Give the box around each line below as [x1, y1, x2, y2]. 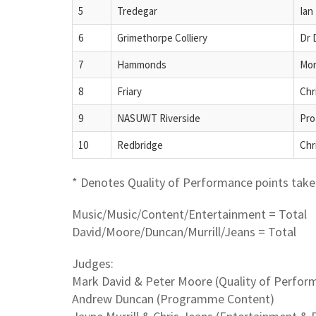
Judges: [72, 255, 114, 272]
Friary [117, 84, 142, 98]
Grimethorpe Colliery [117, 30, 207, 44]
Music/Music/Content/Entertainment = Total [72, 205, 307, 222]
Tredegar [117, 4, 157, 18]
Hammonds [117, 57, 166, 71]
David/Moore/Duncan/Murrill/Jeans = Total [72, 223, 296, 240]
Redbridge [117, 138, 163, 152]
